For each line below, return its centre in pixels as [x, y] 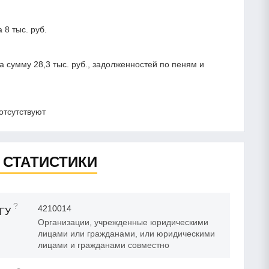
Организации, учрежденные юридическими [123, 222]
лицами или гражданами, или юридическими [126, 233]
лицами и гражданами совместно [104, 245]
